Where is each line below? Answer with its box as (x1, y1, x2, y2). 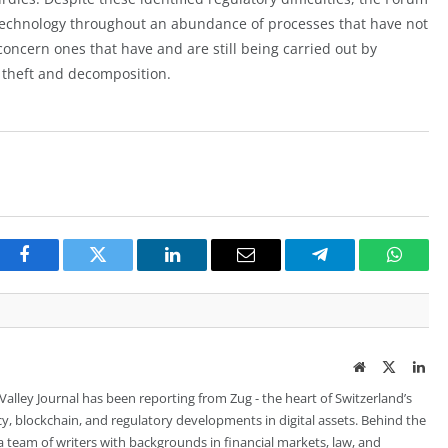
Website (364, 359, 409, 374)
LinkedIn (170, 260, 237, 279)
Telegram (318, 260, 387, 279)
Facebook (22, 260, 93, 279)
